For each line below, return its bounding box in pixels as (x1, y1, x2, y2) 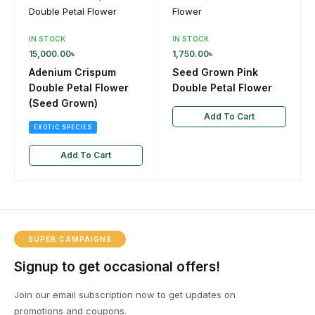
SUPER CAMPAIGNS (28, 235, 112, 243)
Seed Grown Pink (172, 66, 258, 78)
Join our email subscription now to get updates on (14, 289, 236, 300)
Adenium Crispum (29, 66, 116, 78)
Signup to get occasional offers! (14, 259, 220, 275)
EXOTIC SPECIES (34, 124, 92, 131)
